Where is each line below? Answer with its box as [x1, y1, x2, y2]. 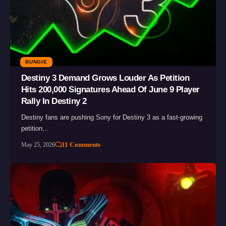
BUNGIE [25, 59, 47, 65]
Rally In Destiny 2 [21, 96, 87, 106]
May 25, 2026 [21, 141, 55, 149]
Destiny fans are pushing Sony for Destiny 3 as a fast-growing [21, 114, 202, 122]
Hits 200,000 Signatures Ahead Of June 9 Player [21, 85, 200, 95]
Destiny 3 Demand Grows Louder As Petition [21, 73, 190, 83]
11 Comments [62, 141, 101, 149]
